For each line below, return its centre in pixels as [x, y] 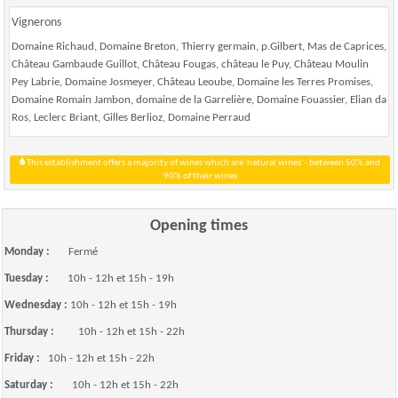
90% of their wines [200, 176]
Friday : [26, 358]
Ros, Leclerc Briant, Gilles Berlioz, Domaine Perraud [131, 118]
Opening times [199, 226]
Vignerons [36, 23]
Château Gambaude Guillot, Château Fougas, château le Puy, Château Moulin [190, 64]
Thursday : [41, 332]
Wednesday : [37, 305]
